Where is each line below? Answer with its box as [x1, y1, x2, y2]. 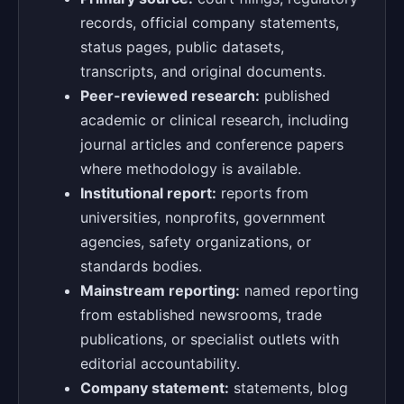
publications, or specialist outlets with [80, 329, 339, 348]
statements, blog [229, 378, 348, 397]
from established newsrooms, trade [80, 305, 322, 324]
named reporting [240, 280, 359, 299]
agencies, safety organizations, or [80, 232, 311, 251]
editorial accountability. [80, 353, 240, 372]
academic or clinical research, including [80, 110, 349, 129]
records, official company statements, [80, 13, 339, 32]
